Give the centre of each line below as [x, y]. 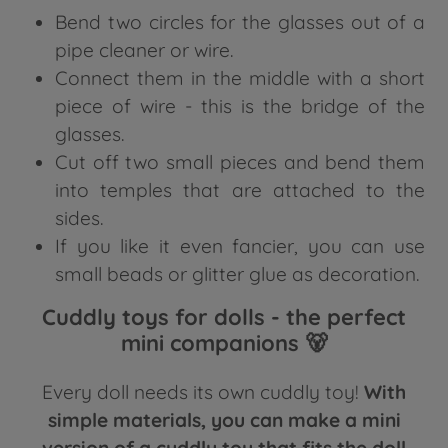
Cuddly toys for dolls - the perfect [224, 316]
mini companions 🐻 [224, 342]
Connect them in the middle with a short [240, 77]
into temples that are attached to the [240, 189]
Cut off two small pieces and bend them [240, 161]
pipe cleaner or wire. [144, 49]
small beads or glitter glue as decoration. [237, 273]
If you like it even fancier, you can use [240, 245]
